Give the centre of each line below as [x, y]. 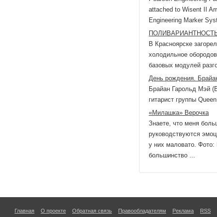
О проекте [53, 211]
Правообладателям [142, 211]
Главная [24, 211]
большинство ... [172, 155]
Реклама [183, 211]
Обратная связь [92, 211]
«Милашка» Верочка [179, 113]
